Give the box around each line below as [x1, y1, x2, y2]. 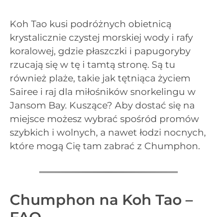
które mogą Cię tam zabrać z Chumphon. [10, 140, 200, 152]
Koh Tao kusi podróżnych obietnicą [10, 18, 171, 30]
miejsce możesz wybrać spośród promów [10, 113, 199, 124]
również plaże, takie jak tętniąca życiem [10, 72, 190, 84]
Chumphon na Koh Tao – [10, 190, 193, 209]
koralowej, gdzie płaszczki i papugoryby [10, 45, 190, 57]
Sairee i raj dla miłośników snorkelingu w [10, 86, 196, 97]
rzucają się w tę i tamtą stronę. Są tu [10, 59, 175, 70]
